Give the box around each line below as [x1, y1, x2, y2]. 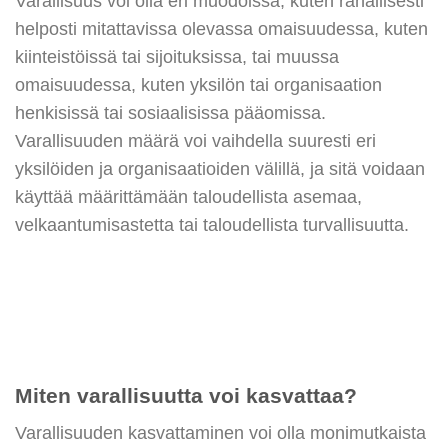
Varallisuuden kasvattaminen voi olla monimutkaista [15, 423, 426, 444]
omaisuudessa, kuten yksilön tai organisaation [15, 74, 382, 95]
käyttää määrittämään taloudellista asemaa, [15, 186, 362, 207]
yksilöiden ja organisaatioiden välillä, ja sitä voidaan [15, 158, 425, 179]
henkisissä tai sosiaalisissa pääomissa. [15, 102, 326, 123]
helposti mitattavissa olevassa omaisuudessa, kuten [15, 18, 428, 39]
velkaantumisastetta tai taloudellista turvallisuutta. [15, 214, 409, 235]
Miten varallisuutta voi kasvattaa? [15, 383, 357, 407]
